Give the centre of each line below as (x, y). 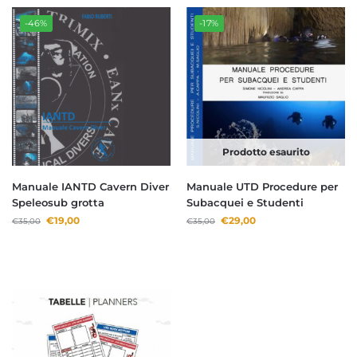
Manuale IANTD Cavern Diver (90, 187)
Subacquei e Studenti (245, 203)
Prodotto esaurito (266, 152)
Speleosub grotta (58, 203)
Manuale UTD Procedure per (262, 187)
